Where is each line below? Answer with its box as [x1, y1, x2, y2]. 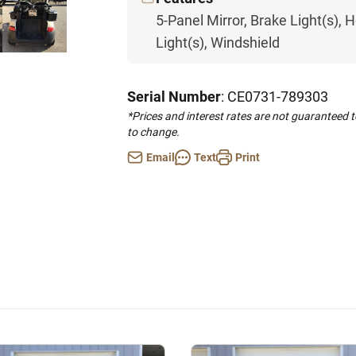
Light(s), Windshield [156, 34, 280, 51]
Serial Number [127, 88, 221, 105]
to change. [127, 126, 180, 138]
